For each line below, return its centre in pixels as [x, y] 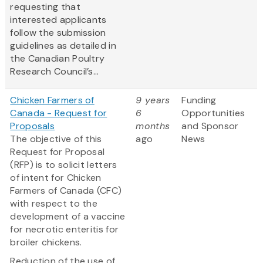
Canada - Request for [59, 113]
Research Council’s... [55, 72]
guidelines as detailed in [63, 46]
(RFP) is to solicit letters [64, 165]
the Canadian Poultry [58, 59]
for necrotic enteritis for [65, 230]
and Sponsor [210, 126]
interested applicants [58, 20]
